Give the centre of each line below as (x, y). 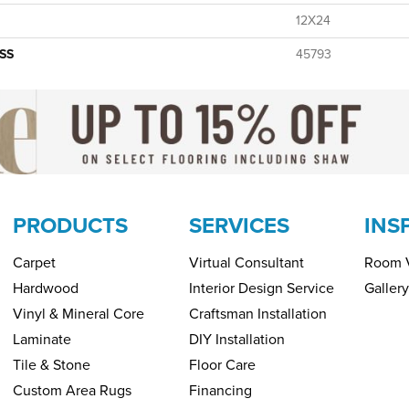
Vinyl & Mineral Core (79, 314)
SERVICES (239, 226)
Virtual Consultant (246, 263)
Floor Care (222, 365)
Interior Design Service (261, 288)
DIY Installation (236, 340)
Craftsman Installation (257, 314)
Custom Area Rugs (72, 391)
